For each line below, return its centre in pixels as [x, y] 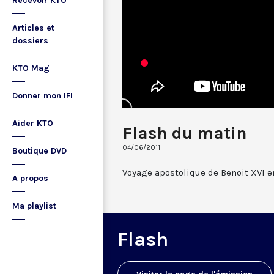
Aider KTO [33, 123]
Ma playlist [34, 206]
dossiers [30, 41]
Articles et [33, 28]
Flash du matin [185, 133]
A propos [30, 178]
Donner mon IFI [43, 96]
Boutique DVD [39, 151]
